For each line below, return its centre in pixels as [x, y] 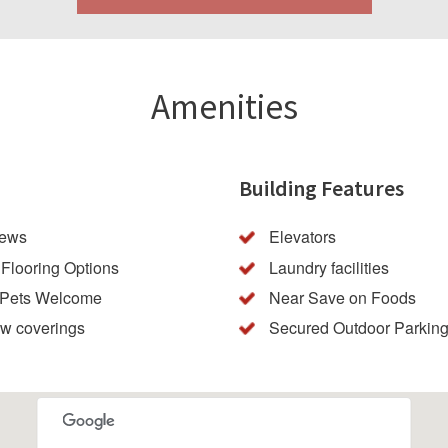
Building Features [321, 188]
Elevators [302, 237]
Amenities [224, 107]
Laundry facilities [329, 267]
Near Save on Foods [342, 297]
